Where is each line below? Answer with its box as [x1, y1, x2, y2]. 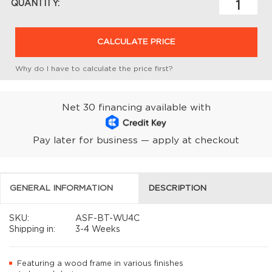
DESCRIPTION [148, 183, 206, 192]
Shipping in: [9, 225, 56, 234]
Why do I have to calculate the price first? [15, 64, 174, 72]
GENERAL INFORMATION [9, 183, 113, 192]
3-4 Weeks [73, 225, 121, 234]
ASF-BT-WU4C [73, 214, 140, 223]
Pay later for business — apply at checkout [33, 135, 240, 145]
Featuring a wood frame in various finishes [16, 260, 183, 268]
